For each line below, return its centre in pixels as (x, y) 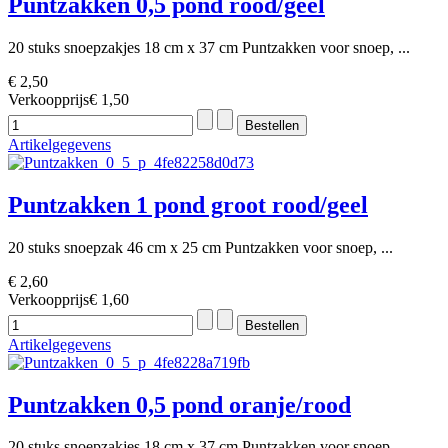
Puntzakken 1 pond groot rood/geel (188, 204)
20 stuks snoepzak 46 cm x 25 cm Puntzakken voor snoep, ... (200, 247)
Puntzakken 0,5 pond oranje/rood (179, 404)
